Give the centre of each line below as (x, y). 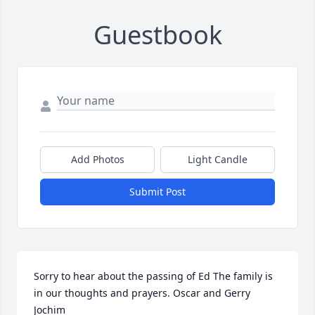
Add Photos (97, 159)
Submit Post (157, 192)
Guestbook (157, 35)
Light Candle (218, 159)
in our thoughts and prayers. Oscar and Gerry (142, 293)
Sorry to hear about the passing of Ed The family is (153, 276)
